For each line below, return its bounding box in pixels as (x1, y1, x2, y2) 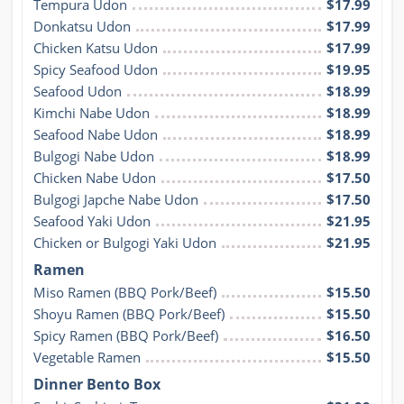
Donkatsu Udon (33, 16, 131, 35)
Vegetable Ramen (33, 347, 141, 366)
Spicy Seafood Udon (33, 60, 158, 78)
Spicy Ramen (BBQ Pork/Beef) (33, 326, 218, 344)
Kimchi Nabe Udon (33, 103, 150, 122)
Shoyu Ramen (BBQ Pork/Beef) (33, 304, 225, 323)
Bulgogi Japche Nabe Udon (33, 189, 198, 208)
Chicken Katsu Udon (33, 38, 158, 57)
